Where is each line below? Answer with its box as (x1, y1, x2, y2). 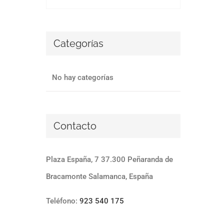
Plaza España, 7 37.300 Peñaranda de (45, 155, 173, 164)
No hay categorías (51, 72, 113, 82)
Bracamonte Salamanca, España (45, 172, 153, 181)
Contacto (53, 119, 96, 132)
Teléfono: (45, 196, 79, 206)
